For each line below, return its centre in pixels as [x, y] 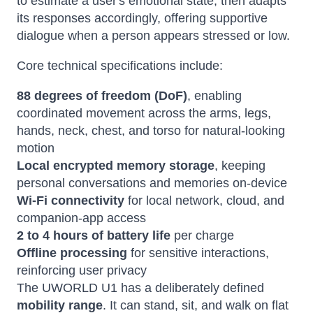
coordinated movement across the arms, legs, [144, 113]
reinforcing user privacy [82, 270]
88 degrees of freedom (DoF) [102, 96]
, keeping [240, 166]
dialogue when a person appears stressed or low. [153, 36]
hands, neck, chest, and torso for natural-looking [151, 131]
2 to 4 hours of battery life [94, 235]
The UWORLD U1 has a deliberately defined [140, 288]
